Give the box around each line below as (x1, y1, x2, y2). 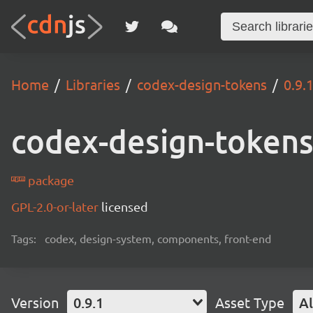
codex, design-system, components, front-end (45, 231, 271, 245)
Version (11, 293, 59, 311)
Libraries (66, 75, 120, 93)
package (25, 173, 75, 187)
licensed (101, 199, 148, 214)
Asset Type (215, 293, 284, 311)
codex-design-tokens (137, 75, 267, 93)
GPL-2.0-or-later (11, 199, 101, 214)
